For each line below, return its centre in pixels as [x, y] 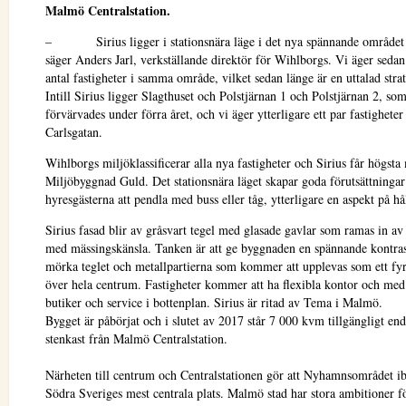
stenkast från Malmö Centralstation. [136, 338]
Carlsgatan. [74, 132]
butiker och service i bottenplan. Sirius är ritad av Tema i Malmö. [214, 302]
